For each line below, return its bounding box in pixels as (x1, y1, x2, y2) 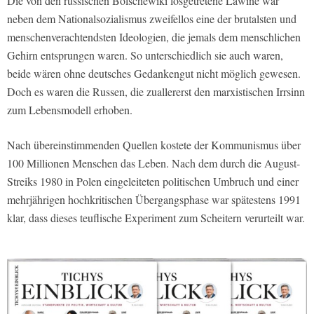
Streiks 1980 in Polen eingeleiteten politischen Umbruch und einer (7, 174, 299, 189)
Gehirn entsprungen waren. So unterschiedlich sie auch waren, (7, 48, 283, 63)
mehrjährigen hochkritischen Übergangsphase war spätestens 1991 (7, 192, 301, 207)
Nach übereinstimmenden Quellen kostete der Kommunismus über (7, 137, 301, 153)
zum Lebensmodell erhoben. (7, 102, 132, 118)
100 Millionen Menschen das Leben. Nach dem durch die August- (7, 156, 300, 171)
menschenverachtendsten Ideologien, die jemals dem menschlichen (7, 29, 301, 45)
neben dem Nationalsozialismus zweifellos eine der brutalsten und (7, 11, 296, 27)
